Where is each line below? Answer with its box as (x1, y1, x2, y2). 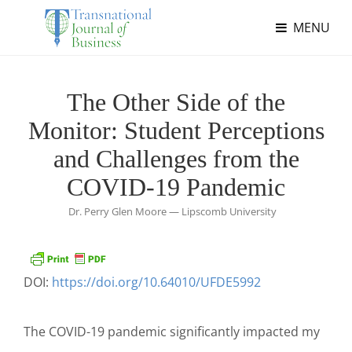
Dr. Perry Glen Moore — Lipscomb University (68, 204, 277, 218)
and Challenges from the (53, 145, 299, 173)
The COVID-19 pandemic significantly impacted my (24, 322, 320, 340)
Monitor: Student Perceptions (27, 116, 324, 145)
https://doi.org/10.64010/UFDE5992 (52, 273, 261, 291)
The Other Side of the (67, 88, 285, 116)
